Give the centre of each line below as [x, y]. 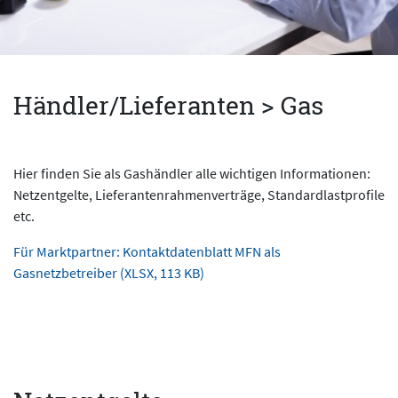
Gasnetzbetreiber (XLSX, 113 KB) [109, 273]
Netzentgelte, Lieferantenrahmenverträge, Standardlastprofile [199, 195]
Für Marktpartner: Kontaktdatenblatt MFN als [147, 251]
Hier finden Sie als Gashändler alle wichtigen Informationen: [192, 173]
